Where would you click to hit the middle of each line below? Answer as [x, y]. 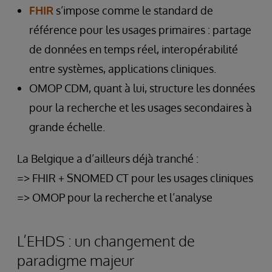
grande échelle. [67, 127]
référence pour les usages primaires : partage [140, 29]
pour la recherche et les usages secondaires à [141, 107]
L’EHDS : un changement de [106, 240]
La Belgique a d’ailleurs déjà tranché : [108, 158]
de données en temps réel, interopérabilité [134, 49]
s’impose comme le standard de [133, 10]
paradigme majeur [76, 260]
